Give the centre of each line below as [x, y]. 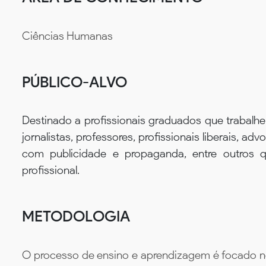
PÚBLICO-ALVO [75, 82]
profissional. [51, 170]
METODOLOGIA [76, 216]
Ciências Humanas [67, 36]
